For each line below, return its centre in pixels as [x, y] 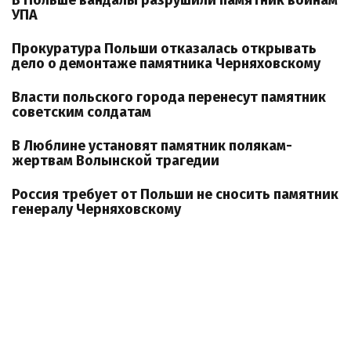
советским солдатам [81, 112]
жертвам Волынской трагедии [116, 161]
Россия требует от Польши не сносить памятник [175, 194]
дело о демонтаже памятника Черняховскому [166, 63]
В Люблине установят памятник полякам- [152, 146]
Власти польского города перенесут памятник [169, 97]
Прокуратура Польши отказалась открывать [164, 49]
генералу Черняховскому [96, 209]
